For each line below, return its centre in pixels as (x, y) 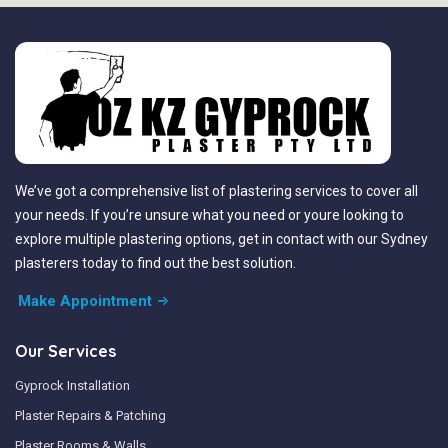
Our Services (65, 350)
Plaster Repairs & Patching (90, 415)
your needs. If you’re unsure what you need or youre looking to (209, 214)
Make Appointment (85, 300)
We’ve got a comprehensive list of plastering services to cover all (216, 190)
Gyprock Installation (72, 385)
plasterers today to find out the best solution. (155, 262)
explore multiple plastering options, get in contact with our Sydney (221, 238)
